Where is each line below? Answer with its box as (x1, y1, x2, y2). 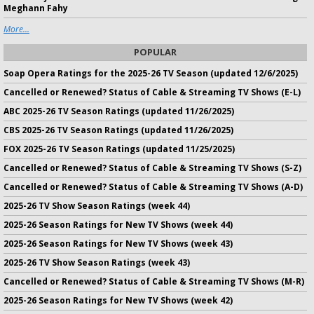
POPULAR (134, 46, 177, 58)
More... (4, 23, 29, 35)
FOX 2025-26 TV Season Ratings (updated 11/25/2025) (4, 143, 235, 155)
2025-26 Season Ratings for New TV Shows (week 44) (4, 219, 233, 231)
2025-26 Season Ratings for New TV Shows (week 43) (4, 238, 233, 250)
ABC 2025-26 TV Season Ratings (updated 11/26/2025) (4, 105, 234, 117)
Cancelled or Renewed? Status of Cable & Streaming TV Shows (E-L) (4, 86, 301, 98)
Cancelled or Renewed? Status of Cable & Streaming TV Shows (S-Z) (4, 162, 301, 174)
